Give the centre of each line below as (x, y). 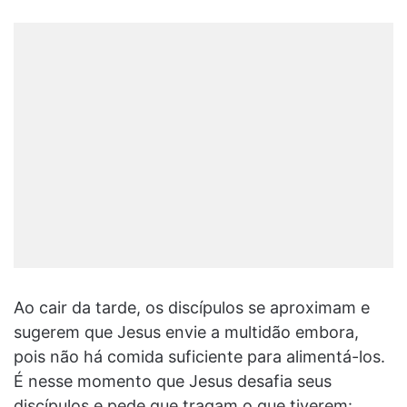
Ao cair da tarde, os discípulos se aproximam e (192, 307)
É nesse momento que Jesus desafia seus (173, 381)
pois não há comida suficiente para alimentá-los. (199, 356)
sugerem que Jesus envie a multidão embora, (186, 332)
